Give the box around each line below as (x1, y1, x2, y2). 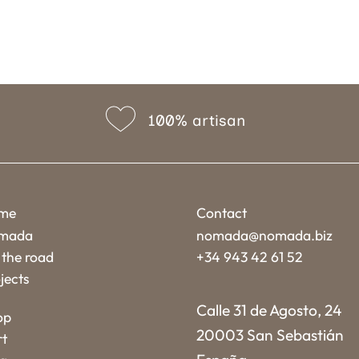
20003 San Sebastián (196, 325, 344, 345)
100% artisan (147, 111, 245, 130)
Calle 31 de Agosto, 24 (196, 301, 341, 321)
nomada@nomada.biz (196, 225, 333, 244)
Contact (196, 204, 247, 223)
